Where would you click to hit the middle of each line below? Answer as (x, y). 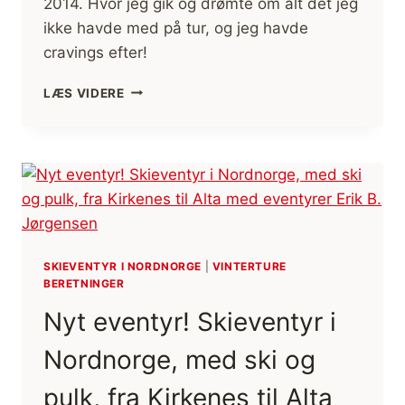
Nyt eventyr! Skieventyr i (190, 321)
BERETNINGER (84, 283)
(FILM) (145, 278)
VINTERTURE (249, 266)
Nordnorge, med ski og (179, 359)
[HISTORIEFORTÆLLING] (205, 259)
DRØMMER (158, 126)
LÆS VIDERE (84, 93)
